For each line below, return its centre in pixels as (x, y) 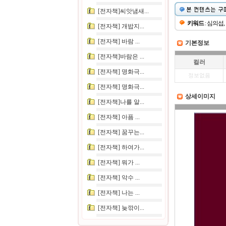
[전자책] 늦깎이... (121, 208)
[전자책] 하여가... (121, 147)
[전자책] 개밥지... (121, 26)
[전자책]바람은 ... (121, 56)
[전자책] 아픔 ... (119, 117)
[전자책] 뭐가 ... (119, 162)
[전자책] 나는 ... (119, 193)
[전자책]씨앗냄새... (123, 11)
